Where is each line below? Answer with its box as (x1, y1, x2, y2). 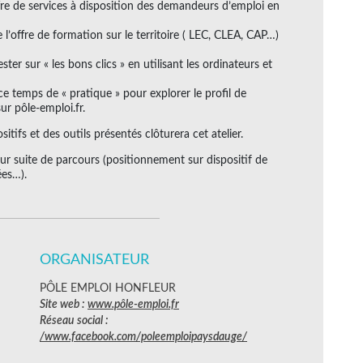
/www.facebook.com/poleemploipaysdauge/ (40, 331, 247, 343)
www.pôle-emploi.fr (88, 298, 179, 310)
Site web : (40, 298, 88, 310)
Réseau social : (40, 314, 109, 327)
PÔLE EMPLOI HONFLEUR (40, 282, 176, 294)
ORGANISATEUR (40, 252, 149, 267)
